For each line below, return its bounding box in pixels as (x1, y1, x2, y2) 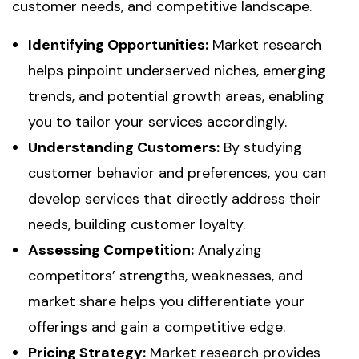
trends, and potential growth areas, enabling (28, 87, 325, 106)
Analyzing (194, 240, 262, 260)
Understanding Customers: (28, 138, 220, 157)
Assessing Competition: (28, 240, 194, 260)
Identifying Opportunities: (28, 35, 208, 54)
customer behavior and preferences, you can (28, 163, 326, 183)
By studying (220, 138, 302, 157)
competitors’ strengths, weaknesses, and (28, 266, 303, 285)
